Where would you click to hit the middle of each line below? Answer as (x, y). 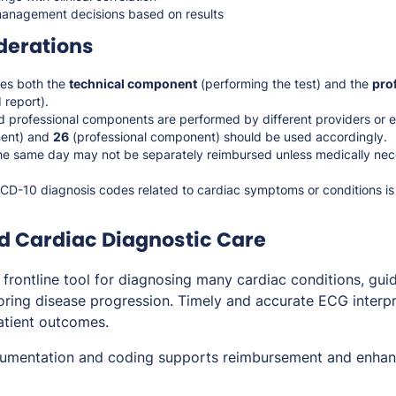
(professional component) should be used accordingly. (228, 137)
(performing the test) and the (285, 84)
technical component (133, 84)
